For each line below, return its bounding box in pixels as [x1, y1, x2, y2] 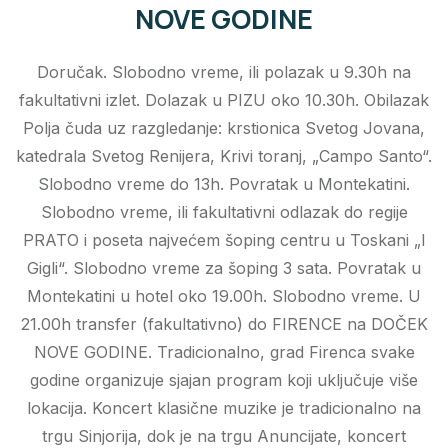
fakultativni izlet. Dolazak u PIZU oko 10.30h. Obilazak [19, 90, 429, 111]
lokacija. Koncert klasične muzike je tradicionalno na [27, 398, 421, 419]
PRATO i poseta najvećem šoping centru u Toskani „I [22, 230, 426, 251]
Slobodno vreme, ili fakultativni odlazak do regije [40, 202, 408, 223]
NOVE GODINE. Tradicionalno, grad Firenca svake [33, 342, 415, 363]
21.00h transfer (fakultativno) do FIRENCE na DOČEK [20, 314, 428, 335]
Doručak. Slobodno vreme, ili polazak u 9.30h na [37, 62, 411, 83]
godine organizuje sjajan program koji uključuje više [30, 370, 418, 391]
